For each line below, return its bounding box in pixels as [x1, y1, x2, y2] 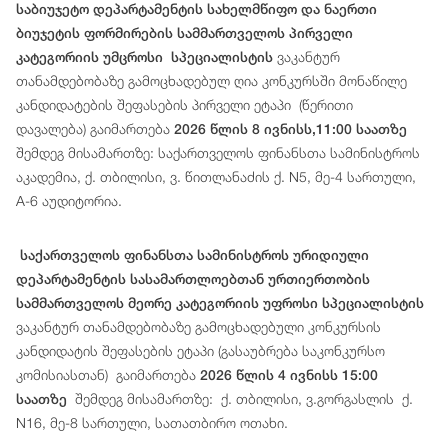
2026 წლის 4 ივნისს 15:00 [200, 367, 378, 384]
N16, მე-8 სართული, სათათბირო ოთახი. [16, 414, 288, 432]
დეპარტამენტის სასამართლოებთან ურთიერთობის [16, 271, 370, 288]
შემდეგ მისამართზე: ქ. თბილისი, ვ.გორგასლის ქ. [67, 390, 413, 408]
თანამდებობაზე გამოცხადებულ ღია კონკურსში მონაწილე [16, 72, 407, 90]
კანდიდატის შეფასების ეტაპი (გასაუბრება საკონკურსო [16, 342, 385, 360]
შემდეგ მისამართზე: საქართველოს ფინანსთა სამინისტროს [16, 144, 420, 162]
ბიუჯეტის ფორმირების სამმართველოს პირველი [16, 25, 353, 42]
